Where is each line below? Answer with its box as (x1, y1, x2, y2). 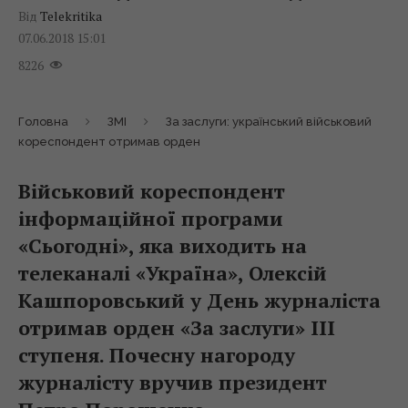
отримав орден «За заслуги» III (18, 314, 335, 342)
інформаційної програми (18, 205, 283, 232)
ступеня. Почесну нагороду (18, 342, 295, 369)
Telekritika (40, 7, 102, 25)
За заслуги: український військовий (166, 115, 372, 129)
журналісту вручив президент (18, 369, 327, 396)
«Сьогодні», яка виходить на (18, 232, 307, 260)
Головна (18, 115, 68, 129)
